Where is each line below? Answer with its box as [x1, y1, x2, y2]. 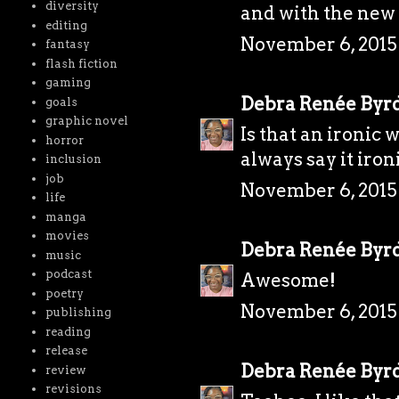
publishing [45, 305, 112, 320]
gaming [45, 76, 92, 90]
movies [45, 229, 90, 243]
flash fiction [45, 56, 118, 70]
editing [45, 18, 88, 32]
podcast [45, 267, 93, 281]
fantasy [45, 37, 91, 52]
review [45, 362, 87, 377]
